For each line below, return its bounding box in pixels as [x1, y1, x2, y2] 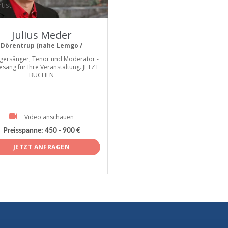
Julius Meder [11, 28, 72, 42]
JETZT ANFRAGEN [13, 142, 70, 151]
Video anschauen [24, 112, 74, 121]
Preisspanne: [3, 127, 43, 135]
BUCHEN [29, 71, 54, 79]
